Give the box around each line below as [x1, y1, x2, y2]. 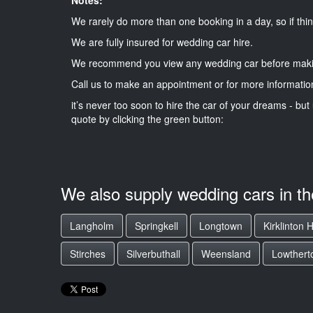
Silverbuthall [126, 247, 180, 261]
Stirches [70, 247, 105, 261]
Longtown [199, 219, 242, 233]
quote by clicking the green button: [71, 111, 224, 126]
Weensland [201, 247, 251, 261]
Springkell [135, 219, 178, 233]
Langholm [70, 219, 114, 233]
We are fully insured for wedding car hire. [71, 34, 253, 49]
